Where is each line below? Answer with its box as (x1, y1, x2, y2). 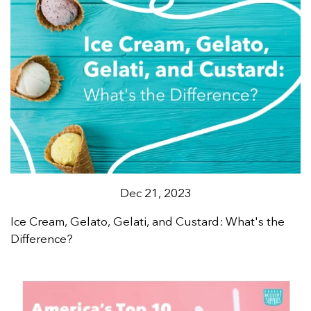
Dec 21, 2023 (119, 185, 192, 201)
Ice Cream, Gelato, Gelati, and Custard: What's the (10, 213, 285, 230)
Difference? (10, 230, 73, 247)
